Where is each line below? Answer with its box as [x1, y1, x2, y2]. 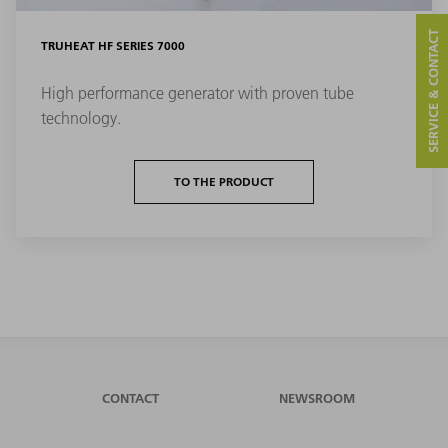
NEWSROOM [279, 390, 356, 407]
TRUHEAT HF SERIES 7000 [41, 37, 185, 53]
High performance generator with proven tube [41, 83, 354, 103]
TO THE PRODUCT [174, 174, 274, 190]
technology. [41, 108, 121, 128]
